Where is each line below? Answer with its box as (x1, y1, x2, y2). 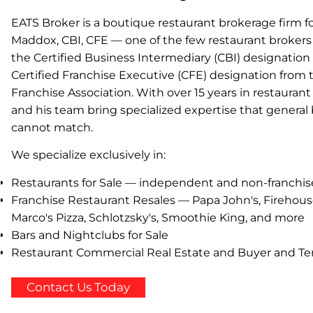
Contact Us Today (27, 279, 130, 294)
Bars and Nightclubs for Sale (11, 228, 168, 242)
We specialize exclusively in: (11, 148, 166, 162)
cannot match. (11, 120, 93, 134)
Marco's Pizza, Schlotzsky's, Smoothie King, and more (11, 210, 305, 224)
